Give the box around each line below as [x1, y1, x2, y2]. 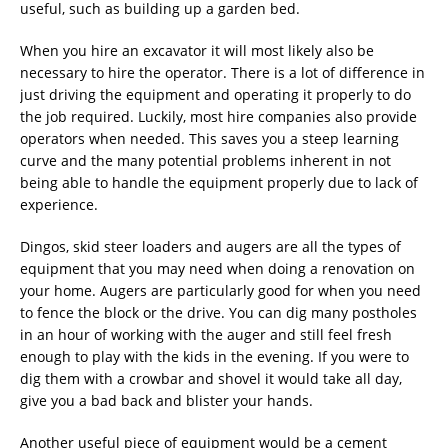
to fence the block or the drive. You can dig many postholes [20, 302, 417, 322]
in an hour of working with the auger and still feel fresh [20, 324, 392, 344]
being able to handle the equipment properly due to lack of [20, 172, 418, 192]
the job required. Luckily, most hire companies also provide [20, 106, 417, 126]
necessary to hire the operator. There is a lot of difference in [20, 62, 425, 82]
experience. [20, 194, 98, 214]
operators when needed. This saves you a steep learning [20, 128, 399, 148]
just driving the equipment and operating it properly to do [20, 84, 411, 104]
